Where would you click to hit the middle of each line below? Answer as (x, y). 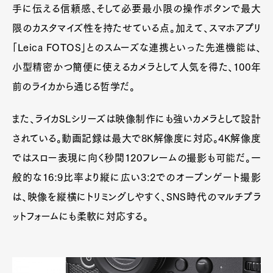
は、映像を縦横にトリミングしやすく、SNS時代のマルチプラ (136, 197)
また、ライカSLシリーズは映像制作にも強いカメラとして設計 (136, 119)
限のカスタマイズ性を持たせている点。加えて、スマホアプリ (136, 28)
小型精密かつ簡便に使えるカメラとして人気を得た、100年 (136, 67)
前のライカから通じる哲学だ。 (74, 86)
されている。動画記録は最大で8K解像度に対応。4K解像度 (136, 138)
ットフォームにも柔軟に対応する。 (80, 216)
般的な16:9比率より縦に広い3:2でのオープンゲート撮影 (136, 177)
